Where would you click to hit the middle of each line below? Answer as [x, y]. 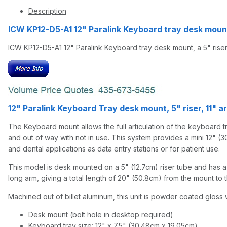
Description [47, 11]
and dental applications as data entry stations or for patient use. [114, 149]
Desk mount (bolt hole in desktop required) [101, 215]
